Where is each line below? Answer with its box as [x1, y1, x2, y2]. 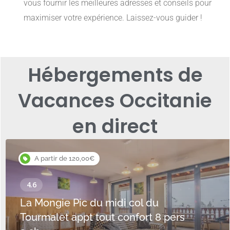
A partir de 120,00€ [34, 155, 94, 163]
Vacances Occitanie [18, 87, 212, 114]
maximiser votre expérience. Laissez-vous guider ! [24, 13, 202, 23]
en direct [72, 113, 158, 140]
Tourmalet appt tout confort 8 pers [20, 211, 185, 224]
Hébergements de [27, 62, 203, 89]
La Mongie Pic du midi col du [20, 197, 159, 209]
